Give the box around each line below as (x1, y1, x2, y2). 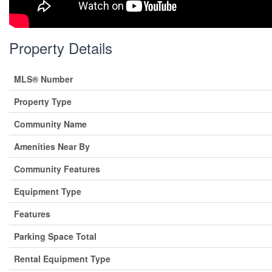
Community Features (14, 162, 100, 175)
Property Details (9, 36, 112, 58)
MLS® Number (14, 72, 73, 85)
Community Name (14, 117, 87, 130)
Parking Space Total (14, 229, 97, 242)
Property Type (14, 95, 72, 107)
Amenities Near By (14, 140, 90, 152)
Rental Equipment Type (14, 252, 110, 265)
